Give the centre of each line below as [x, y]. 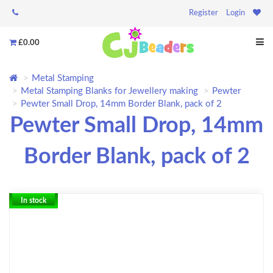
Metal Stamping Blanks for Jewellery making [109, 91]
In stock [34, 201]
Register [204, 13]
